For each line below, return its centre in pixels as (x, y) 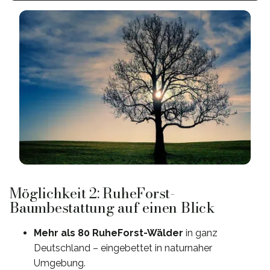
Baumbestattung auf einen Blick (112, 207)
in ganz (200, 233)
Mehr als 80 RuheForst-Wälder (108, 233)
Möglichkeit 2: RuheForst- (93, 193)
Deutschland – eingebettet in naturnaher (123, 248)
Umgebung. (60, 263)
